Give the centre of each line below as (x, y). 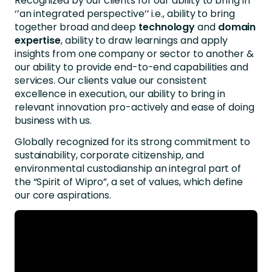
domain (237, 27)
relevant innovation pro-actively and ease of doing (134, 107)
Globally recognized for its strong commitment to (132, 141)
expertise (38, 40)
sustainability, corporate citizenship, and (109, 155)
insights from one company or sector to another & (134, 53)
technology (167, 27)
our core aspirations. (63, 195)
